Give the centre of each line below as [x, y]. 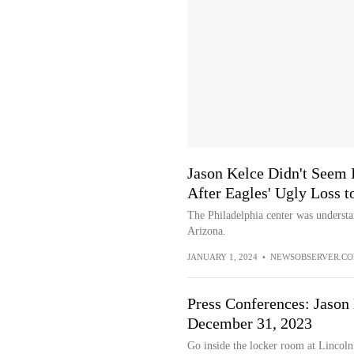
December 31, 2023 [249, 323]
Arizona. [206, 231]
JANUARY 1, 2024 [222, 257]
